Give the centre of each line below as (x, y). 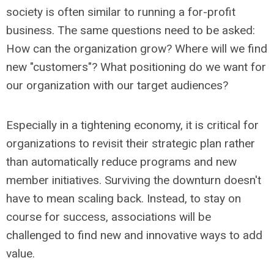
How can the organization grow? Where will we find (137, 49)
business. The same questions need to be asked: (131, 30)
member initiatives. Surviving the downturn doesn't (134, 180)
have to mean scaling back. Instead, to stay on (124, 198)
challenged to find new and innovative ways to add (134, 235)
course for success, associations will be (109, 217)
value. (20, 254)
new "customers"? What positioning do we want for (136, 67)
